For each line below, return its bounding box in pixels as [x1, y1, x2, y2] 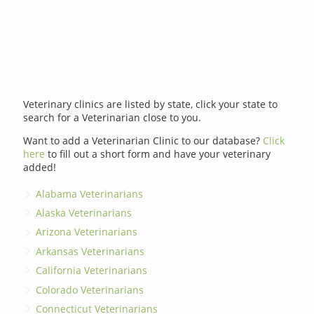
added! [23, 161, 57, 175]
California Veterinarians [36, 264, 148, 278]
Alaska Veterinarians [36, 206, 132, 220]
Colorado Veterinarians [36, 282, 144, 296]
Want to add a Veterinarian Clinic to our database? [23, 134, 264, 148]
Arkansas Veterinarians [36, 244, 145, 258]
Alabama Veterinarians [36, 186, 144, 200]
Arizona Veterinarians [36, 225, 138, 239]
